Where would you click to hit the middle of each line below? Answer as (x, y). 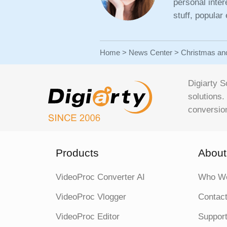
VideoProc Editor (88, 217)
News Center (150, 52)
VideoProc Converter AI (101, 177)
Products (78, 153)
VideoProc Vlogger (91, 197)
